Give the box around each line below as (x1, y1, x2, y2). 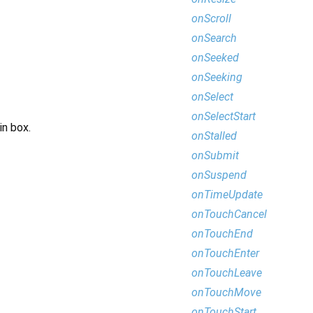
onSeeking (191, 71, 242, 84)
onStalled (191, 129, 237, 143)
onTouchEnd (191, 227, 253, 240)
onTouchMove (191, 286, 261, 299)
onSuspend (191, 168, 247, 182)
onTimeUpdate (191, 188, 263, 201)
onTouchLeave (191, 266, 262, 279)
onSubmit (191, 149, 239, 162)
